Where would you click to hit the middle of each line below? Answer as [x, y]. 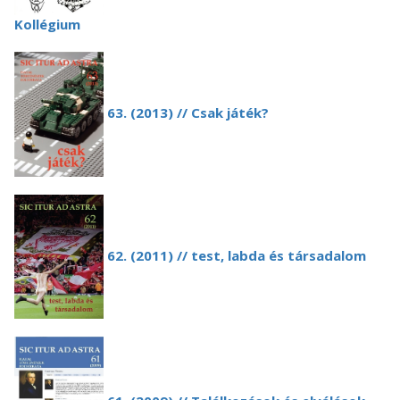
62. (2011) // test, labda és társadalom [235, 255]
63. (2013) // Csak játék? [186, 113]
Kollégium [47, 24]
